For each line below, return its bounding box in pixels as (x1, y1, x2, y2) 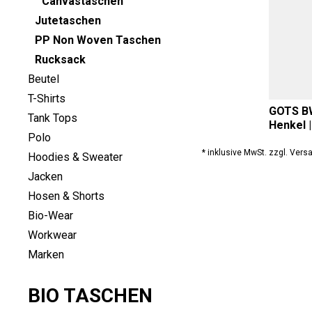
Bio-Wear (28, 208, 73, 222)
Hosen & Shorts (28, 189, 104, 203)
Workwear (28, 228, 77, 242)
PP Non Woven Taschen (35, 33, 161, 47)
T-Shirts (28, 91, 65, 105)
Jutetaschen (35, 13, 101, 27)
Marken (28, 247, 64, 261)
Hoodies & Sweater (28, 150, 123, 164)
